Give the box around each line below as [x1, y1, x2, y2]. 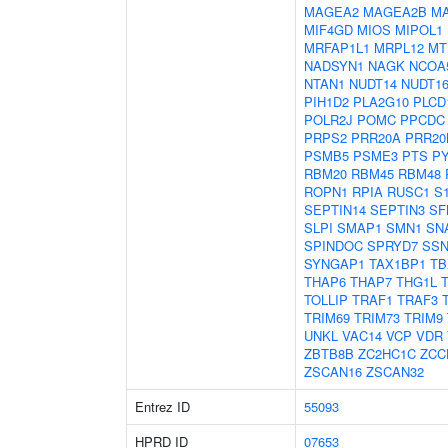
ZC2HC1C [358, 344, 416, 363]
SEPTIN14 [304, 200, 366, 219]
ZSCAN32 [366, 362, 424, 381]
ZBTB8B [304, 344, 354, 363]
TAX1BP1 [369, 254, 426, 273]
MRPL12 [374, 38, 424, 57]
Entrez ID [135, 397, 190, 416]
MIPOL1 [395, 20, 443, 39]
